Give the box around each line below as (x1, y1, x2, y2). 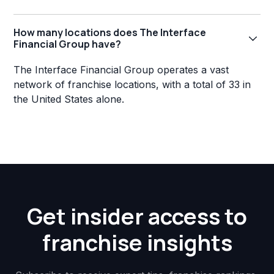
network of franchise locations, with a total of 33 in (13, 78, 251, 91)
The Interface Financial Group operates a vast (13, 64, 229, 76)
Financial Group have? (13, 37, 122, 51)
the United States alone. (13, 93, 125, 106)
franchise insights (42, 228, 232, 258)
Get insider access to (27, 201, 247, 232)
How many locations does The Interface (13, 26, 207, 40)
